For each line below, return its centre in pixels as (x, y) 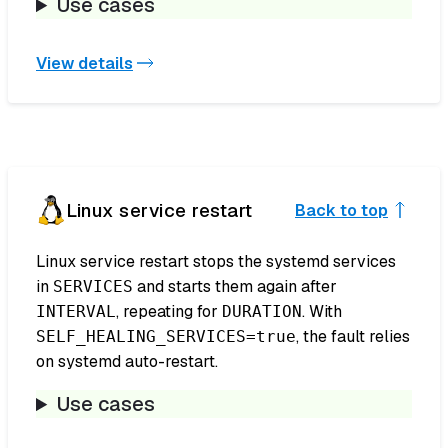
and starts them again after (235, 287)
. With (322, 312)
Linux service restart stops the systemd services (216, 262)
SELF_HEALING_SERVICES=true (166, 337)
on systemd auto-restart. (127, 362)
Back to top (341, 210)
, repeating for (169, 312)
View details (84, 63)
